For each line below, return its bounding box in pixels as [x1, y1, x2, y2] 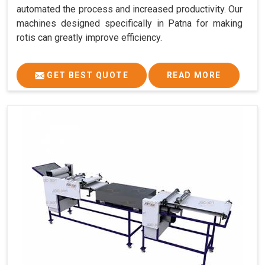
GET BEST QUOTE [44, 70, 128, 80]
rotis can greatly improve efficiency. [17, 32, 162, 44]
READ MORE [167, 70, 221, 80]
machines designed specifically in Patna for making [17, 18, 243, 30]
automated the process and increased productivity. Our [17, 4, 243, 15]
